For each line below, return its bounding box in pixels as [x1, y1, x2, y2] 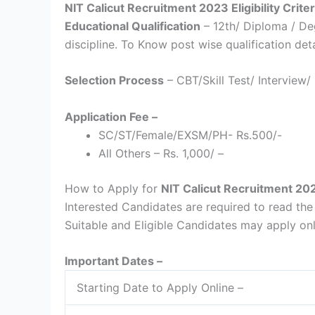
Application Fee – [65, 109, 160, 124]
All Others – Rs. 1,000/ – [98, 146, 224, 160]
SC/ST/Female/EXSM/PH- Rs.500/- [98, 127, 282, 142]
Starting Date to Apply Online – [77, 281, 243, 295]
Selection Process [65, 73, 164, 88]
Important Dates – [65, 254, 162, 269]
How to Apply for [65, 181, 161, 195]
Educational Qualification [65, 18, 200, 33]
